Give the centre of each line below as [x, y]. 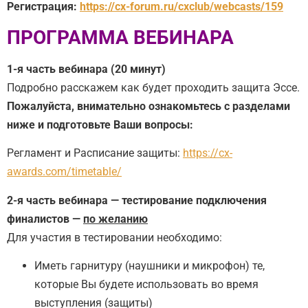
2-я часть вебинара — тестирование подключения [137, 200]
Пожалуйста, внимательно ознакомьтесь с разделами [148, 106]
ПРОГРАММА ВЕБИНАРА [120, 37]
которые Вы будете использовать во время [146, 284]
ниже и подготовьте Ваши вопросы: [100, 124]
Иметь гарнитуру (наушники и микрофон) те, [150, 266]
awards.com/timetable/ [64, 172]
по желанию [115, 219]
